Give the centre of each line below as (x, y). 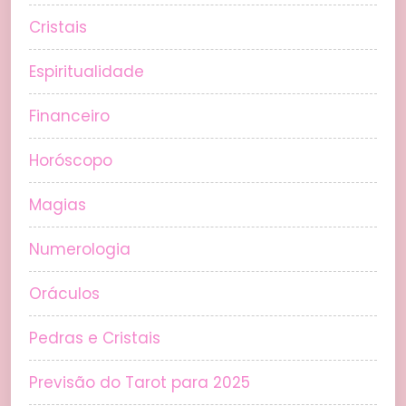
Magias (58, 205)
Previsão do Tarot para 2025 (140, 383)
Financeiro (69, 116)
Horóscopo (71, 161)
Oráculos (64, 294)
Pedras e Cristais (95, 338)
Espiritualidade (87, 72)
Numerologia (80, 250)
